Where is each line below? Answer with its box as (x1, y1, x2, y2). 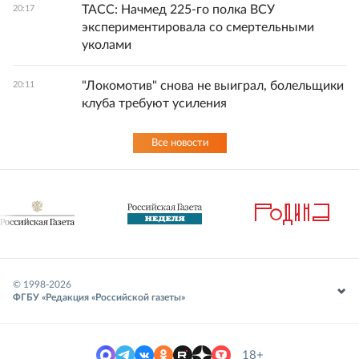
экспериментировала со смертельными (82, 21, 314, 34)
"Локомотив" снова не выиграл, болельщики (82, 79, 344, 92)
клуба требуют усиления (82, 97, 227, 110)
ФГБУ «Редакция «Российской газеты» (13, 292, 185, 302)
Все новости (151, 138, 208, 148)
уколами (82, 38, 131, 51)
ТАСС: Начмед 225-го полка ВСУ (82, 3, 275, 16)
